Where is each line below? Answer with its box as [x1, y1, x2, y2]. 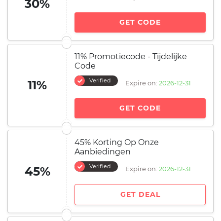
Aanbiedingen [74, 147, 131, 156]
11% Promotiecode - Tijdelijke [74, 52, 187, 61]
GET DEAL [120, 190, 160, 199]
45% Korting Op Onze [74, 138, 159, 147]
